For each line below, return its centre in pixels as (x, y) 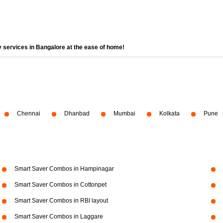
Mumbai (124, 113)
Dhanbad (77, 113)
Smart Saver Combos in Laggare (58, 217)
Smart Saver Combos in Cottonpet (60, 185)
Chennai (29, 113)
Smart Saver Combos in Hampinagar (64, 169)
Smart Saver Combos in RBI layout (61, 201)
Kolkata (169, 113)
